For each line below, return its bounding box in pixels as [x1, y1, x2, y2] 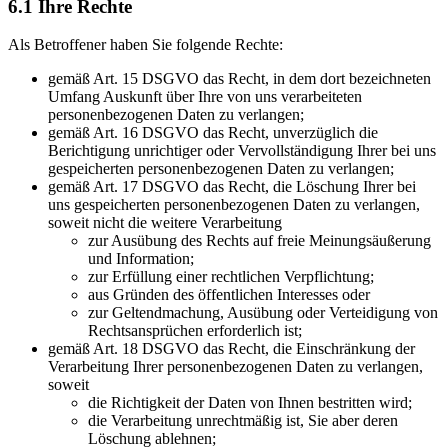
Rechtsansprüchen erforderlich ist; [88, 322, 302, 340]
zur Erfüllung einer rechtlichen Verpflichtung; [88, 268, 374, 286]
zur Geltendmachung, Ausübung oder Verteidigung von [88, 304, 438, 322]
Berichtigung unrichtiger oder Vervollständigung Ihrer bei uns [48, 142, 436, 160]
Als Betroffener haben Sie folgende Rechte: [8, 36, 283, 54]
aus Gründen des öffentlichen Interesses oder [88, 286, 370, 304]
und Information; [88, 250, 194, 268]
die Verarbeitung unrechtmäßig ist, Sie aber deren [88, 412, 398, 430]
